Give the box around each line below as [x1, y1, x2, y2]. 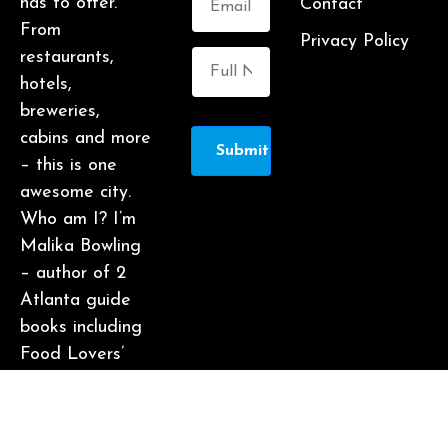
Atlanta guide [20, 290, 131, 310]
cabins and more [20, 128, 151, 148]
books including [20, 317, 142, 337]
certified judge [20, 425, 138, 445]
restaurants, [20, 47, 114, 67]
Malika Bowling [20, 236, 141, 256]
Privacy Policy [299, 31, 409, 51]
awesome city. [20, 182, 131, 202]
